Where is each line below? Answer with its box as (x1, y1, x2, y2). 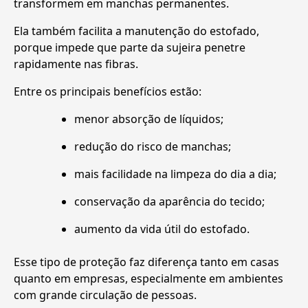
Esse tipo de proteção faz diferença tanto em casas (14, 254, 279, 270)
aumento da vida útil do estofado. (74, 221, 250, 237)
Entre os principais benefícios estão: (14, 84, 201, 100)
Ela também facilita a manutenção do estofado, (14, 23, 259, 39)
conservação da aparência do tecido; (74, 194, 265, 210)
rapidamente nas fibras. (14, 56, 138, 72)
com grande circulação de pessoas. (14, 287, 197, 303)
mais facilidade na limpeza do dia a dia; (74, 166, 276, 182)
